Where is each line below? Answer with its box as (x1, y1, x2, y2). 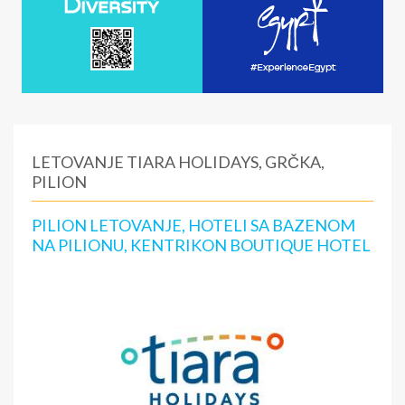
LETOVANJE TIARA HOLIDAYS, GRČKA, (32, 152, 325, 172)
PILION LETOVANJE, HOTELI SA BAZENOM (32, 215, 355, 235)
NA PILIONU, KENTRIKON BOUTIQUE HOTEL (32, 235, 371, 255)
